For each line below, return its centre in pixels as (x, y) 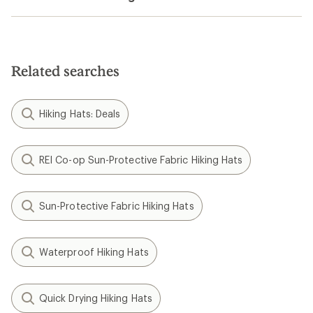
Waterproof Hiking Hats (94, 252)
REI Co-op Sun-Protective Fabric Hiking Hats (141, 160)
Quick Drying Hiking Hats (96, 298)
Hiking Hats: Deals (80, 114)
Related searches (65, 71)
